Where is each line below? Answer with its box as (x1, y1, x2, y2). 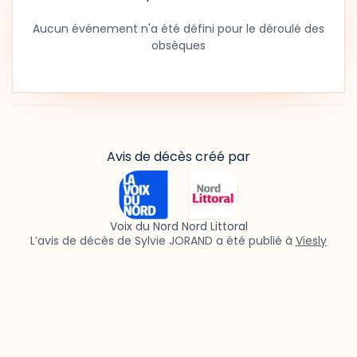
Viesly (296, 233, 327, 249)
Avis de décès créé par (107, 147, 250, 166)
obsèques (151, 37, 206, 53)
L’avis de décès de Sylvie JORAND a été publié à (30, 233, 296, 249)
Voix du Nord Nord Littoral (109, 218, 248, 234)
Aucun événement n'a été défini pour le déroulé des (33, 21, 324, 37)
